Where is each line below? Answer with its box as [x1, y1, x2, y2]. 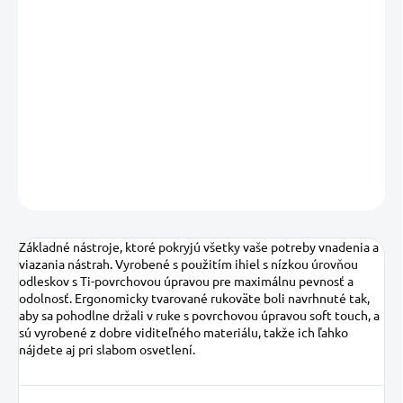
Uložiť [36, 185, 65, 201]
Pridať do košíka [138, 82, 228, 99]
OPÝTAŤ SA [232, 181, 291, 196]
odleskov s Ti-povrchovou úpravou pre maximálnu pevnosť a [19, 273, 354, 290]
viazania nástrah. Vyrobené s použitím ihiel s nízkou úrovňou [19, 255, 358, 273]
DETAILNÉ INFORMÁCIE [18, 137, 141, 152]
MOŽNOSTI [18, 21, 77, 36]
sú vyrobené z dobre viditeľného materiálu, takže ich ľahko [19, 324, 348, 341]
